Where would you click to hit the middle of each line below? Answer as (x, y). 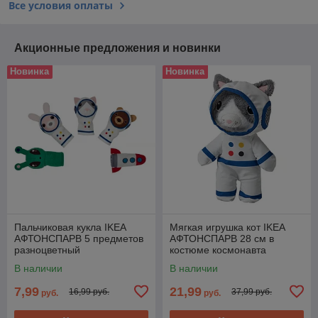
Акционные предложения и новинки (117, 48)
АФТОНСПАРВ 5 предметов (79, 238)
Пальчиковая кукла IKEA (70, 227)
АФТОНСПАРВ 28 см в (222, 238)
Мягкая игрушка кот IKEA (227, 227)
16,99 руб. (89, 292)
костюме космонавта (218, 250)
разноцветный (47, 250)
